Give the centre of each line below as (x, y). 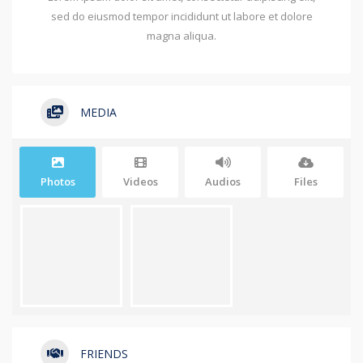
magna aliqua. (181, 36)
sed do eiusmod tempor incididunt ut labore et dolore (181, 17)
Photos (58, 182)
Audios (223, 182)
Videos (140, 182)
